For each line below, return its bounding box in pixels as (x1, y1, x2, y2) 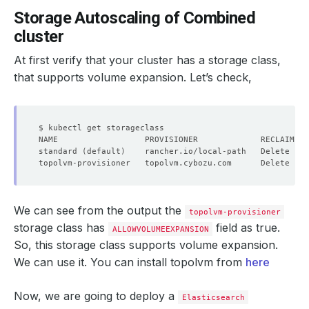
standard (39, 146, 82, 156)
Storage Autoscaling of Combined (14, 8, 256, 28)
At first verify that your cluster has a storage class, (14, 53, 281, 67)
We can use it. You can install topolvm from (14, 255, 246, 269)
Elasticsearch (181, 292, 245, 302)
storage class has (14, 221, 108, 235)
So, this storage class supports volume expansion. (14, 238, 278, 252)
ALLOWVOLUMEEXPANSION (112, 224, 209, 234)
